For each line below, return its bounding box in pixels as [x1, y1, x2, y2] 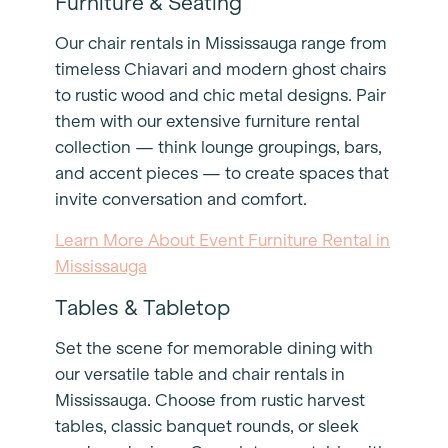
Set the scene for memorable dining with [55, 338, 373, 358]
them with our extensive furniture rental [55, 111, 360, 131]
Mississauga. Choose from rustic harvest [55, 390, 365, 410]
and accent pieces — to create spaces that [55, 163, 389, 183]
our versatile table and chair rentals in [55, 364, 345, 384]
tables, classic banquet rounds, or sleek [55, 416, 359, 436]
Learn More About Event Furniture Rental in [55, 230, 390, 250]
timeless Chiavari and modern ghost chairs [55, 59, 386, 79]
